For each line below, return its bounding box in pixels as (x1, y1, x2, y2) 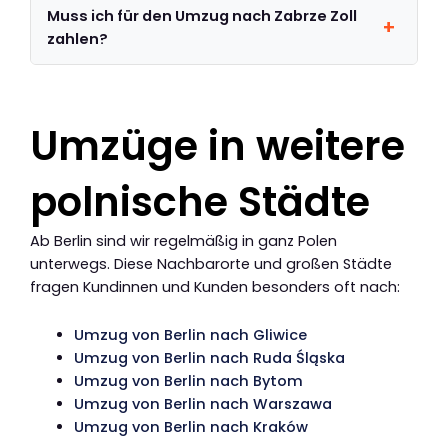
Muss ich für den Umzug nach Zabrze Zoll (47, 5, 358, 26)
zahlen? (47, 28, 109, 49)
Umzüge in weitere (30, 117, 405, 174)
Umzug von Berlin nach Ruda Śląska (73, 348, 345, 369)
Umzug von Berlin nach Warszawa (73, 394, 332, 415)
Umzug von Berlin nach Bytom (73, 371, 303, 392)
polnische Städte (30, 173, 370, 230)
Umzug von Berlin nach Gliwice (73, 325, 307, 346)
